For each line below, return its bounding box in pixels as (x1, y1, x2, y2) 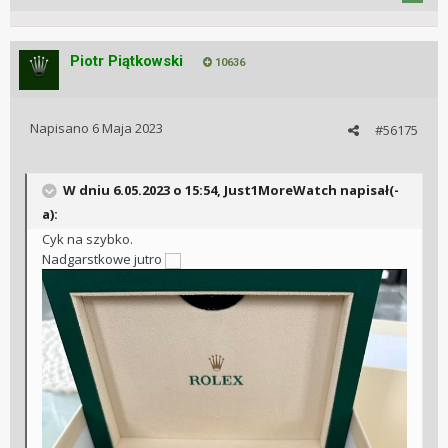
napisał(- (337, 181, 399, 199)
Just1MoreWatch (224, 181, 337, 199)
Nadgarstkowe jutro (42, 250, 165, 269)
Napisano (30, 119, 92, 138)
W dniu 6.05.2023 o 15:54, (60, 181, 224, 199)
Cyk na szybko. (42, 230, 133, 249)
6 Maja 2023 (92, 119, 163, 138)
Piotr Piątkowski (70, 52, 183, 71)
